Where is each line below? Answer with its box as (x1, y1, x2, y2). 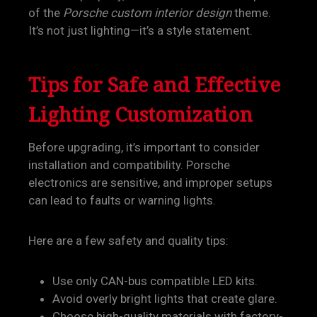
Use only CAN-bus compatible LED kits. (52, 274, 258, 288)
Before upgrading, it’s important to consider (28, 140, 260, 154)
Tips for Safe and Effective (28, 69, 280, 99)
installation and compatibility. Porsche (28, 158, 230, 172)
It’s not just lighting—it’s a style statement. (28, 23, 253, 38)
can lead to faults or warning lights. (28, 193, 216, 207)
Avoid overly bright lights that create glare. (52, 292, 277, 306)
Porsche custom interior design (63, 6, 231, 20)
